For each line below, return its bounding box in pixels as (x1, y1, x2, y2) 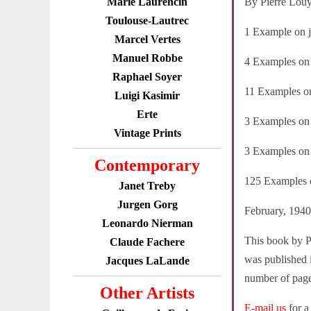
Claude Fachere (110, 236, 185, 248)
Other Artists (100, 284, 194, 302)
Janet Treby (119, 180, 176, 192)
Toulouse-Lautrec (106, 15, 189, 26)
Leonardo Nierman (101, 217, 193, 229)
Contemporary (94, 156, 200, 174)
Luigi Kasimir (115, 90, 180, 101)
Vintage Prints (113, 127, 181, 139)
